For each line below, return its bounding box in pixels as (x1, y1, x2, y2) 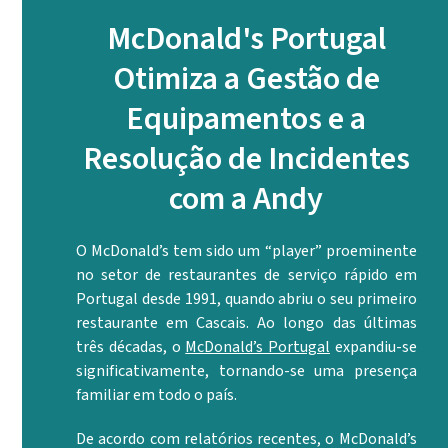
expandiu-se (329, 335, 417, 358)
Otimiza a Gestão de (112, 55, 380, 102)
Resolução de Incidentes (82, 135, 410, 182)
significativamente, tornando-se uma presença (76, 359, 417, 382)
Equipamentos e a (126, 95, 367, 142)
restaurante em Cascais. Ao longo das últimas (76, 311, 417, 334)
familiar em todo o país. (76, 383, 238, 406)
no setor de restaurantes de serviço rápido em (76, 263, 417, 286)
